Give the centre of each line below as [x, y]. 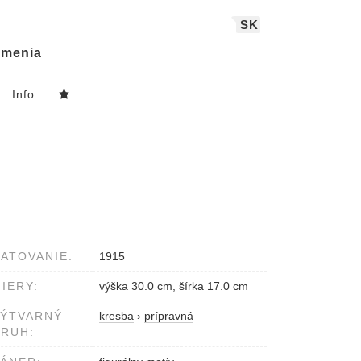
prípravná [169, 316]
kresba [116, 316]
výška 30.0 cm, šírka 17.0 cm [174, 286]
